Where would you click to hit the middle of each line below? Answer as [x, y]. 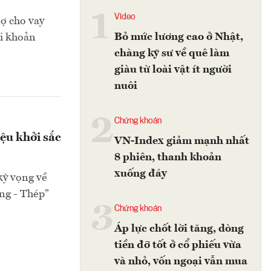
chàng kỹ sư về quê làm [172, 53]
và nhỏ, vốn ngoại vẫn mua [181, 261]
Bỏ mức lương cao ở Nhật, [179, 37]
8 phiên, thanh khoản [168, 157]
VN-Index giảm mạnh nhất [182, 141]
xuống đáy [141, 174]
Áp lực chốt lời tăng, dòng [179, 229]
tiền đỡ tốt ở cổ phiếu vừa [178, 245]
